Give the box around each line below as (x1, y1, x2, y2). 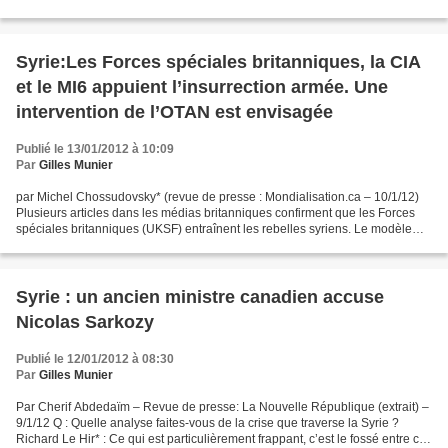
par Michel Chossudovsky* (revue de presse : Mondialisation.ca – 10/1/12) (16, 190, 419, 204)
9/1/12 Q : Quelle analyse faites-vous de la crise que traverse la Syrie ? (16, 416, 399, 430)
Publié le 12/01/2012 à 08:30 (16, 352, 174, 366)
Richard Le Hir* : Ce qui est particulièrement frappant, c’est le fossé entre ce (16, 432, 426, 446)
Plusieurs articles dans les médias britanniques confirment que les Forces (16, 206, 415, 220)
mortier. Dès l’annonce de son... (16, 3, 187, 17)
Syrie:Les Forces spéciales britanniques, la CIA (16, 52, 421, 72)
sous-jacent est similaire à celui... (16, 238, 195, 252)
